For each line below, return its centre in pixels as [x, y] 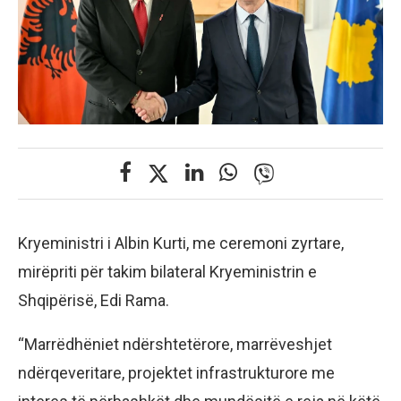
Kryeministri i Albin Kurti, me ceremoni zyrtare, [181, 243]
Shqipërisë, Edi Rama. [94, 301]
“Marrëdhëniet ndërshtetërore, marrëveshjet [175, 345]
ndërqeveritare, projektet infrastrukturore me [176, 373]
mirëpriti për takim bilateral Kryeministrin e [167, 272]
